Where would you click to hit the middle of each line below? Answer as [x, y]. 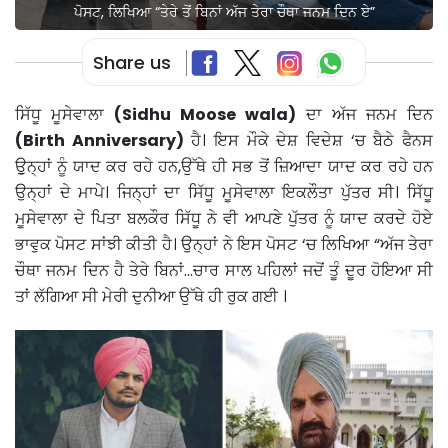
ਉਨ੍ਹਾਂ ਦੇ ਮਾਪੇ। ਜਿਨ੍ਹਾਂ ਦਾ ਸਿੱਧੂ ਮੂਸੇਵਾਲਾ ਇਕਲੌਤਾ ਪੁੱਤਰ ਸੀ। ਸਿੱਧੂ [224, 193]
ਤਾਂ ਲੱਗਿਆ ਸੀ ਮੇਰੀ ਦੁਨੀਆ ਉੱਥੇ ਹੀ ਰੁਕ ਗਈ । [151, 297]
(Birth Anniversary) [99, 141]
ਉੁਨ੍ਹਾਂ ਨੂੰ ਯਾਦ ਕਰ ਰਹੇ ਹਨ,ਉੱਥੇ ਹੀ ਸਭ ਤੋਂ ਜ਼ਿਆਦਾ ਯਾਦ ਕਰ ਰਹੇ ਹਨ [224, 167]
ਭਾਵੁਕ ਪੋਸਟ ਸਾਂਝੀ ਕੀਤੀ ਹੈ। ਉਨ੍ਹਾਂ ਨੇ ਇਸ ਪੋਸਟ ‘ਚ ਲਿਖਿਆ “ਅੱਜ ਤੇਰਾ [224, 245]
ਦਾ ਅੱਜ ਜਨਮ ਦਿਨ [364, 115]
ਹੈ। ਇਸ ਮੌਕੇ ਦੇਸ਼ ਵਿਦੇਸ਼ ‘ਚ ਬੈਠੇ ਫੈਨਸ [308, 141]
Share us [132, 62]
